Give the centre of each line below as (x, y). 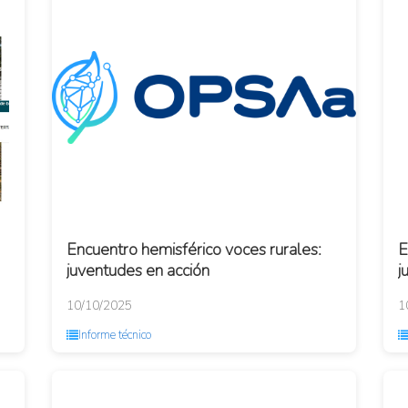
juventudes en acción (138, 270)
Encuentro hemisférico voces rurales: (194, 250)
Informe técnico (115, 335)
